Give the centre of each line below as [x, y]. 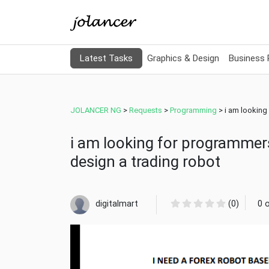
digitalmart [117, 204]
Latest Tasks [106, 58]
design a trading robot [145, 161]
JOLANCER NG [96, 110]
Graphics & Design [183, 59]
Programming [193, 110]
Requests [146, 110]
